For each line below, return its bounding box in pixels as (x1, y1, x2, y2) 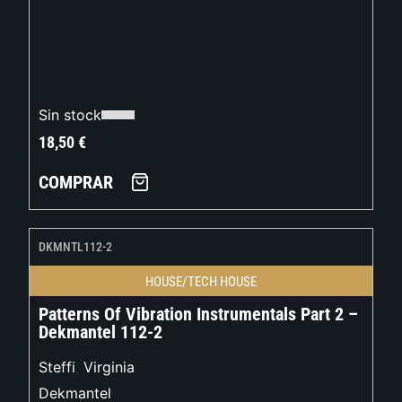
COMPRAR (39, 171, 114, 194)
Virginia (83, 358, 135, 377)
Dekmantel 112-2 (39, 321, 163, 344)
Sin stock (39, 106, 102, 125)
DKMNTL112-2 (39, 240, 113, 255)
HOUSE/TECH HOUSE (145, 274, 257, 291)
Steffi (39, 358, 76, 377)
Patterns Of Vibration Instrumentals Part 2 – (39, 303, 359, 326)
